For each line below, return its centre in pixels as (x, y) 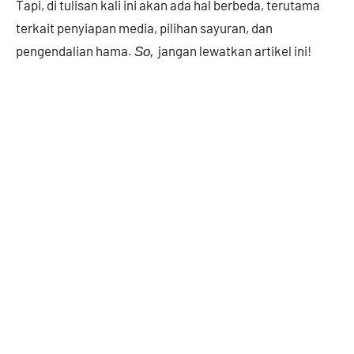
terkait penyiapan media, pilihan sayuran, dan (144, 27)
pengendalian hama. (75, 50)
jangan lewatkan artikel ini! (235, 50)
